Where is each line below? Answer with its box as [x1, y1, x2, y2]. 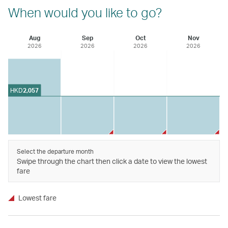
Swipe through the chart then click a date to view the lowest [17, 156, 207, 165]
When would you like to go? [8, 4, 162, 20]
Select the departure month [17, 147, 94, 155]
